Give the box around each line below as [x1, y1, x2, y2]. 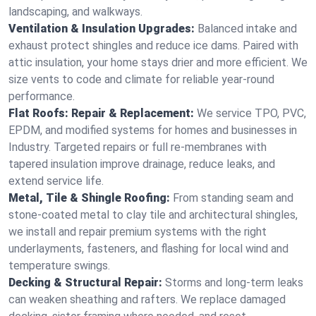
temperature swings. [8, 259, 110, 272]
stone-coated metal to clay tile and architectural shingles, [8, 208, 298, 221]
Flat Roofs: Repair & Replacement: [8, 107, 194, 120]
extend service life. [8, 174, 104, 188]
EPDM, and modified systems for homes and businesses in [8, 123, 297, 137]
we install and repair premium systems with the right [8, 225, 267, 238]
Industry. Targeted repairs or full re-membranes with [8, 140, 267, 154]
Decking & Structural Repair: [8, 276, 162, 289]
